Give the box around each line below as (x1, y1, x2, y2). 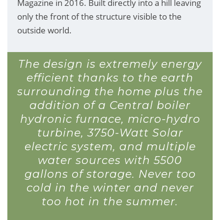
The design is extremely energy (18, 57, 202, 71)
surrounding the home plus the (17, 84, 203, 98)
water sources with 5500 (38, 153, 182, 167)
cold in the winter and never (26, 181, 194, 194)
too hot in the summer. (42, 194, 178, 208)
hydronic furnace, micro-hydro (20, 112, 200, 126)
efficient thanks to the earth (27, 71, 193, 84)
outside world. (17, 24, 72, 36)
